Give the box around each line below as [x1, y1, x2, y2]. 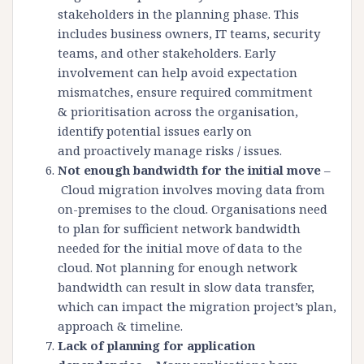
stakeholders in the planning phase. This [58, 6, 299, 23]
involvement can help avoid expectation [58, 64, 297, 81]
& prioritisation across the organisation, [58, 103, 298, 120]
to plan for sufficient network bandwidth [58, 220, 301, 237]
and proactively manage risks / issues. [58, 142, 282, 159]
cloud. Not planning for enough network [58, 259, 297, 276]
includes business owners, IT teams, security [58, 25, 320, 42]
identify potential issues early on [58, 123, 252, 140]
